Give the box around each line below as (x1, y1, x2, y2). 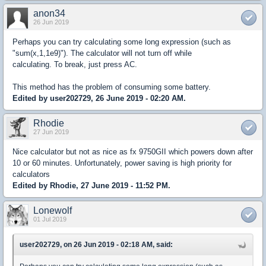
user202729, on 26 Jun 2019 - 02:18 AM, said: (20, 240, 173, 249)
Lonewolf (33, 205, 72, 216)
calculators (12, 170, 50, 179)
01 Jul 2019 (33, 216, 66, 223)
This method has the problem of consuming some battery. (12, 83, 211, 91)
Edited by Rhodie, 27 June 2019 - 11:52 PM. (12, 181, 170, 190)
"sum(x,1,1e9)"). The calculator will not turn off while (12, 49, 192, 58)
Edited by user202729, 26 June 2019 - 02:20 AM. (12, 94, 186, 103)
